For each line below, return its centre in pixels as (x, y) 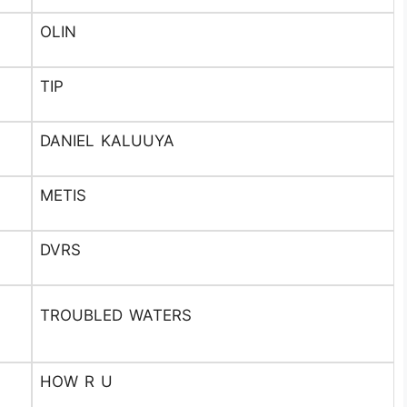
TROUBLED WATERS (116, 315)
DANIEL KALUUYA (107, 141)
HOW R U (76, 382)
